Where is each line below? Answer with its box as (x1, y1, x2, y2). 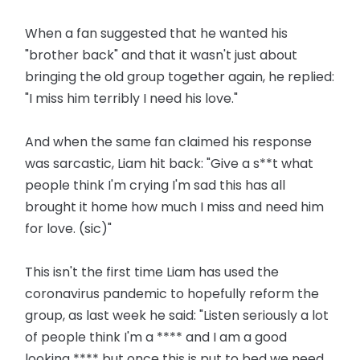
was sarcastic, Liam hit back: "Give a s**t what (25, 153, 314, 173)
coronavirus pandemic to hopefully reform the (25, 284, 320, 303)
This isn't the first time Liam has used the (25, 262, 280, 281)
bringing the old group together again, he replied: (25, 67, 335, 86)
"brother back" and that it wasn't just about (25, 45, 298, 64)
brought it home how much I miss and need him (25, 197, 325, 216)
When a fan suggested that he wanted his (25, 23, 288, 43)
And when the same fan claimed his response (25, 132, 313, 151)
